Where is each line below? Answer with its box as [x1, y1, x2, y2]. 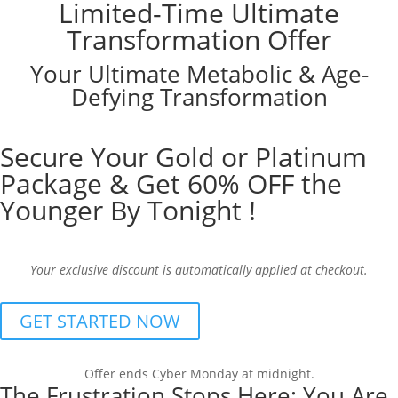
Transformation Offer [67, 21, 331, 58]
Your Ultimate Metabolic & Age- [29, 58, 369, 90]
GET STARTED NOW [20, 309, 180, 333]
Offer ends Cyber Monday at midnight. [84, 365, 314, 382]
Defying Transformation [70, 81, 328, 113]
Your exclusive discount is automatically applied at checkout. [30, 261, 368, 278]
